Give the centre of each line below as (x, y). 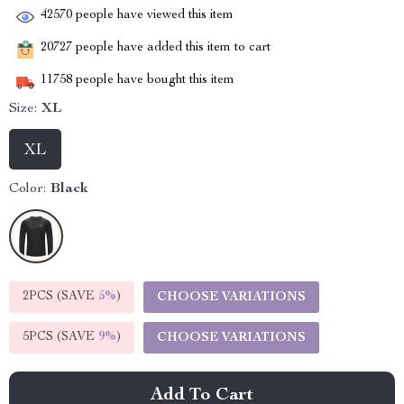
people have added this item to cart (171, 48)
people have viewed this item (153, 16)
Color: (28, 189)
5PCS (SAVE (60, 337)
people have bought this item (153, 81)
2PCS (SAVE (60, 297)
